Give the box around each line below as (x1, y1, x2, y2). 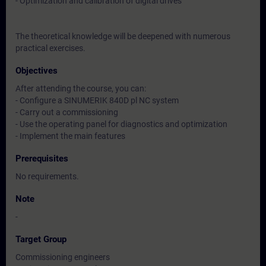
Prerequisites (15, 153, 68, 164)
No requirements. (15, 172, 79, 181)
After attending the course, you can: (15, 84, 146, 93)
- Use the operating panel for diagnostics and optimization (15, 119, 227, 129)
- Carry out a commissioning (15, 107, 118, 117)
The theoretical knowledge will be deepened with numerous (15, 31, 230, 41)
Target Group (15, 234, 66, 245)
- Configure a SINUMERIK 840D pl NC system (15, 96, 179, 105)
